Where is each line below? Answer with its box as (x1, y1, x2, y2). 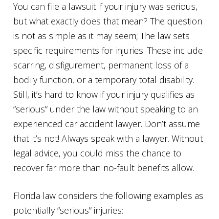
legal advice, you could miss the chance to (13, 147, 181, 159)
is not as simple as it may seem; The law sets (13, 30, 190, 42)
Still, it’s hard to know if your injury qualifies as (13, 88, 195, 100)
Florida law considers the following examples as (13, 190, 203, 201)
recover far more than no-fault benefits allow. (13, 162, 194, 174)
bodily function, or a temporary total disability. (13, 74, 194, 86)
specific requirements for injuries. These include (13, 44, 203, 56)
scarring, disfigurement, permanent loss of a (13, 59, 189, 71)
